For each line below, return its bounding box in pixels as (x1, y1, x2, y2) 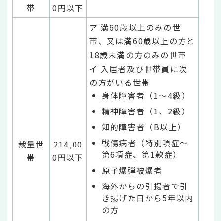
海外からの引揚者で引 (102, 180, 189, 192)
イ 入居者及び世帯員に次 (89, 62, 188, 74)
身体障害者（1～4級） (102, 89, 190, 101)
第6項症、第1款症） (102, 148, 182, 160)
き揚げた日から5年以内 (102, 191, 194, 204)
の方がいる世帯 (89, 76, 150, 88)
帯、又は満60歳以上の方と (89, 35, 195, 47)
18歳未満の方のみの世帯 (89, 48, 187, 61)
